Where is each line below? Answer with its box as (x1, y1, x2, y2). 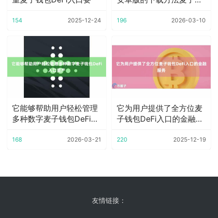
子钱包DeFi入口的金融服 (117, 113, 203, 124)
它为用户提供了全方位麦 (117, 103, 202, 113)
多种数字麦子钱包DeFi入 (12, 113, 99, 124)
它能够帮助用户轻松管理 (12, 103, 98, 113)
